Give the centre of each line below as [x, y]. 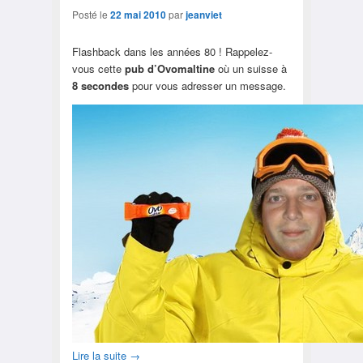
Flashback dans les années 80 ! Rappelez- [172, 51]
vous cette [98, 68]
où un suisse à [250, 68]
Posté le [91, 14]
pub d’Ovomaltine [169, 68]
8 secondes [100, 85]
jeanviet [203, 14]
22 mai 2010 [138, 14]
